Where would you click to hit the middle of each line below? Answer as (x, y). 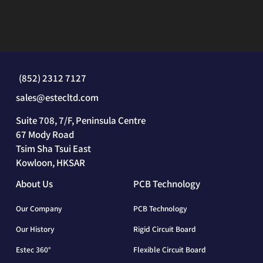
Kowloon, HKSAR (50, 163)
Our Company (39, 208)
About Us (34, 184)
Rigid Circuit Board (165, 229)
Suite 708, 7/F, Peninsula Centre (80, 120)
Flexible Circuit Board (170, 249)
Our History (35, 229)
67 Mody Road (45, 134)
